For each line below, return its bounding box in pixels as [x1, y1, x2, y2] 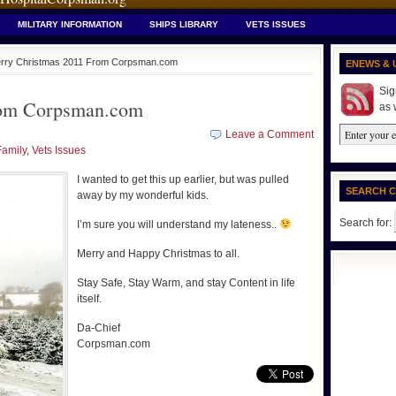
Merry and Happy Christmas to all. [77, 247, 240, 260]
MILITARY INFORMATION [18, 19, 122, 29]
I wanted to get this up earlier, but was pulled [77, 173, 289, 186]
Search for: [339, 217, 392, 229]
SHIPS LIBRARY [149, 19, 218, 29]
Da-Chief [77, 322, 120, 334]
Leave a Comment [225, 128, 314, 141]
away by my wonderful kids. [77, 189, 209, 202]
